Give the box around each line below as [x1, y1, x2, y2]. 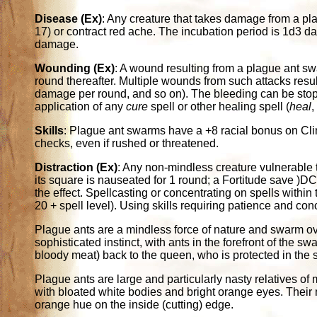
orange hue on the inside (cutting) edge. [35, 299, 234, 311]
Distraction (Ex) [35, 161, 118, 174]
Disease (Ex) [35, 13, 103, 25]
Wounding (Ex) [35, 62, 115, 75]
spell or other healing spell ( [148, 100, 290, 113]
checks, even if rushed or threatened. [35, 137, 219, 150]
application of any [35, 100, 127, 113]
